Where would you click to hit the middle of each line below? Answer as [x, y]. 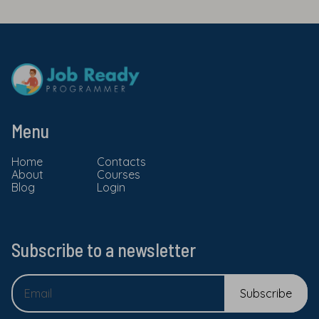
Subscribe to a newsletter [104, 249]
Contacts [121, 161]
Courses [119, 174]
